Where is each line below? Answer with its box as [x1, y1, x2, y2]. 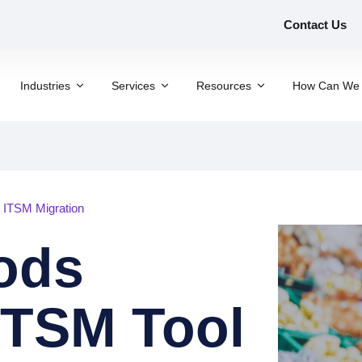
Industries [20, 78, 70, 92]
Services [112, 78, 155, 92]
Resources [196, 78, 251, 92]
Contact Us [284, 18, 347, 32]
